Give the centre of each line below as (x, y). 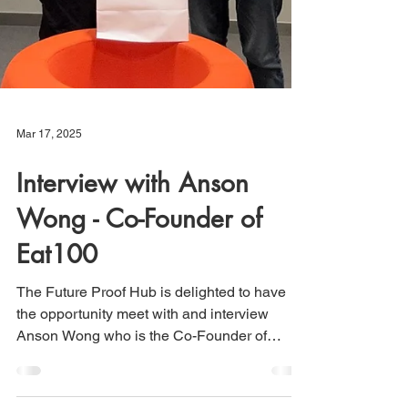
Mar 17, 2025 (49, 298)
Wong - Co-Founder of (139, 382)
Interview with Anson (133, 347)
